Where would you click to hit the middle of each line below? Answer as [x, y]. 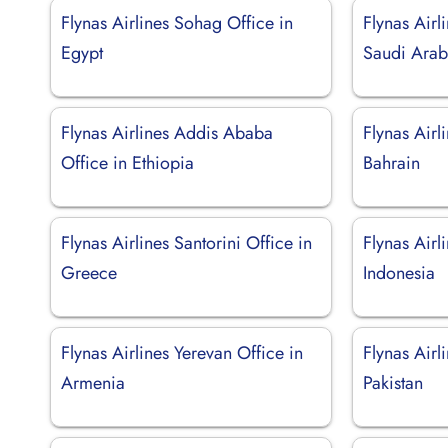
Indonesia [399, 272]
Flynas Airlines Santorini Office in [186, 242]
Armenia [93, 382]
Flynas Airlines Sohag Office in [177, 22]
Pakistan [393, 382]
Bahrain [392, 162]
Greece [89, 272]
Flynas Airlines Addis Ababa [167, 132]
